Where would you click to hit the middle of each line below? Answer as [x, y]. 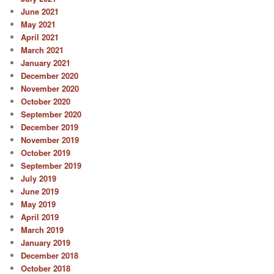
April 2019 [40, 217]
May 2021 [39, 24]
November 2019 [50, 140]
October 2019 [46, 153]
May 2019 [39, 204]
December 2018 [50, 256]
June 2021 [40, 12]
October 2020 [46, 102]
